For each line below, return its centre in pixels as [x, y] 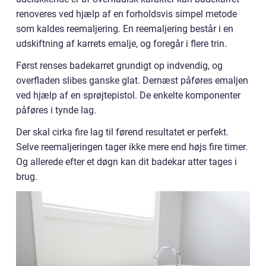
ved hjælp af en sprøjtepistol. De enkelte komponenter [128, 95]
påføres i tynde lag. [56, 110]
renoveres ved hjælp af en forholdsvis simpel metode [126, 14]
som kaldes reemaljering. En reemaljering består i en [125, 29]
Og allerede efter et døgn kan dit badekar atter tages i [126, 162]
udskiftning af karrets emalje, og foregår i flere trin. [121, 44]
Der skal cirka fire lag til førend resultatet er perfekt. [122, 132]
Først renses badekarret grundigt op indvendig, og [119, 66]
